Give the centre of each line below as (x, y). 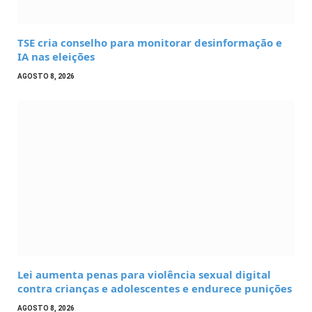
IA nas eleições (56, 57)
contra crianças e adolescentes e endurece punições (155, 288)
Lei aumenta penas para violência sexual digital (144, 274)
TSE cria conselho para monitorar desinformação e (150, 43)
